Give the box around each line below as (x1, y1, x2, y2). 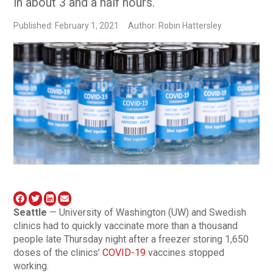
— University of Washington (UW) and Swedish (47, 207, 247, 219)
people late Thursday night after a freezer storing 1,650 (13, 233, 249, 246)
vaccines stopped (146, 247, 225, 259)
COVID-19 (102, 247, 146, 259)
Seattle (13, 207, 48, 219)
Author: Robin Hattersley (128, 20, 222, 30)
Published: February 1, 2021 (13, 20, 119, 30)
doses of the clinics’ (13, 247, 103, 259)
